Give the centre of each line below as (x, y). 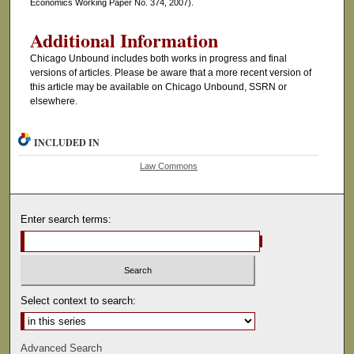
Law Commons (168, 166)
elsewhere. (53, 102)
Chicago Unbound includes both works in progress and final (158, 59)
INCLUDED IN (67, 143)
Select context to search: (79, 300)
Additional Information (124, 40)
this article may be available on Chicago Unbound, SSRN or (158, 87)
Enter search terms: (66, 220)
